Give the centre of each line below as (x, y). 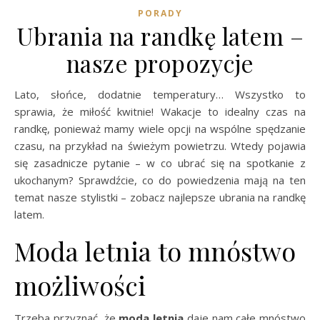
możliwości (80, 285)
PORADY (160, 13)
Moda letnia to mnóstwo (155, 250)
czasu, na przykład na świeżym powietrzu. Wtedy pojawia (160, 145)
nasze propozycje (160, 62)
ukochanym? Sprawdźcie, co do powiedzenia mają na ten (160, 180)
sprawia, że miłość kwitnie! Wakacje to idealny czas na (160, 111)
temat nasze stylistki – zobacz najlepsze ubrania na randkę (160, 197)
